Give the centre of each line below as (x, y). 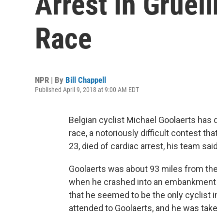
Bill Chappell (86, 80)
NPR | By (50, 80)
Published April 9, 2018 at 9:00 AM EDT (87, 90)
